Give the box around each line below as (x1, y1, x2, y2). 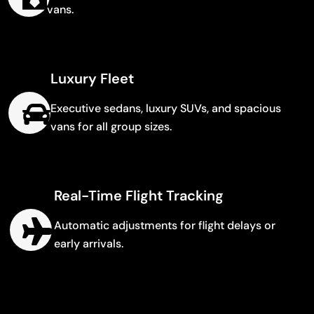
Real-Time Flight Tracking (54, 186, 224, 205)
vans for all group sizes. (50, 119, 172, 134)
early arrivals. (54, 236, 123, 251)
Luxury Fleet (50, 69, 134, 88)
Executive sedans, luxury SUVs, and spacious (50, 101, 281, 116)
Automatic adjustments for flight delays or (54, 218, 275, 233)
